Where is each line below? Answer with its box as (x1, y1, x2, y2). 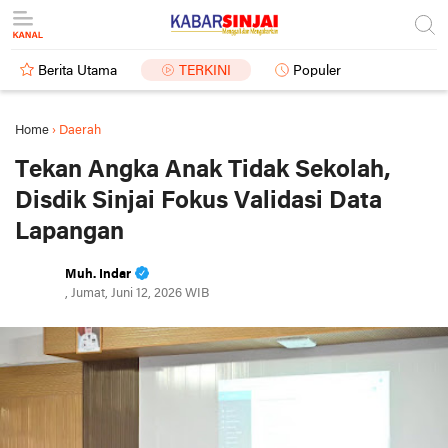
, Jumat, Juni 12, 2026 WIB (65, 287, 209, 300)
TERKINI (179, 64, 231, 79)
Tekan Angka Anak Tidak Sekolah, (15, 158, 391, 183)
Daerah (59, 124, 101, 137)
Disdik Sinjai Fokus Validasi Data (15, 189, 382, 214)
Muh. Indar (65, 268, 131, 281)
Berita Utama (38, 64, 117, 79)
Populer (293, 64, 341, 79)
